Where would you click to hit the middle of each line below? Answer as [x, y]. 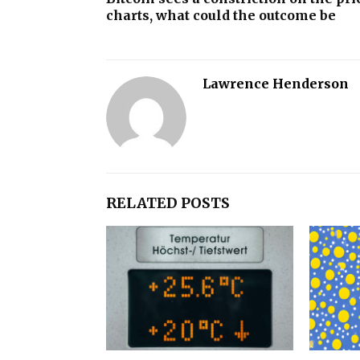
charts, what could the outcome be [221, 15]
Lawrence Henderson [276, 83]
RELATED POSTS [168, 202]
